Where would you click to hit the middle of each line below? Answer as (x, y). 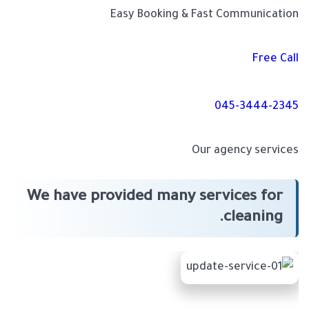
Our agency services (245, 151)
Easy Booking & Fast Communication (205, 16)
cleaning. (253, 219)
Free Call (276, 60)
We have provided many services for (155, 198)
